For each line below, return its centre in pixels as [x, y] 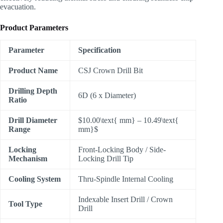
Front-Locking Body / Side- [122, 149]
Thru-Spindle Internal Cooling [126, 179]
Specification [100, 50]
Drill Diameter [33, 120]
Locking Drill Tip [106, 158]
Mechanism [28, 158]
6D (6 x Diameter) [107, 95]
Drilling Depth [33, 91]
